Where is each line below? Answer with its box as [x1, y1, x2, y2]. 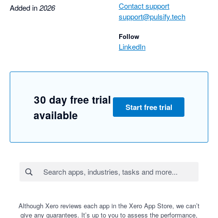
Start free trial [125, 102, 172, 113]
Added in [10, 2, 39, 13]
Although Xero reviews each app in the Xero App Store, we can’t [18, 201, 200, 211]
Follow [119, 32, 139, 41]
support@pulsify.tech [119, 11, 185, 22]
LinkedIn [119, 41, 145, 52]
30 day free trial [34, 92, 111, 107]
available [34, 108, 78, 123]
